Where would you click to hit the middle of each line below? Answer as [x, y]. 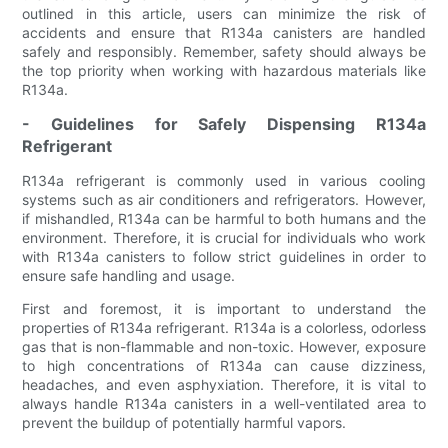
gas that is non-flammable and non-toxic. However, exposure [224, 346]
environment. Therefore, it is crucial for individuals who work [224, 237]
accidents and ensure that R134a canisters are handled [224, 32]
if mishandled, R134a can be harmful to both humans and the [224, 218]
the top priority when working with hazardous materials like [224, 70]
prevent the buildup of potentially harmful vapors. [184, 422]
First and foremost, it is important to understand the [224, 308]
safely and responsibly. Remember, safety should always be [224, 51]
